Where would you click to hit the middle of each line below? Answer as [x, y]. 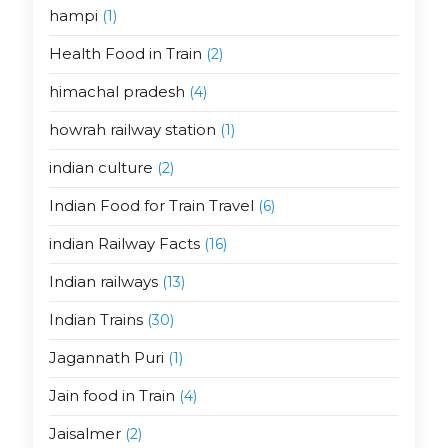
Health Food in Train [125, 54]
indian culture [100, 168]
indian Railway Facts [124, 244]
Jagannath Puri [106, 358]
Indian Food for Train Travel [151, 206]
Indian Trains [95, 320]
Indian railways [103, 282]
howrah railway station [132, 130]
